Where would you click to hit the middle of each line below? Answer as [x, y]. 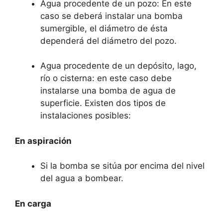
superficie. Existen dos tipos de [103, 103]
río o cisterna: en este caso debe [106, 78]
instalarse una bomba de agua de [108, 91]
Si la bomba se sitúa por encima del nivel [122, 166]
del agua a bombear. [82, 178]
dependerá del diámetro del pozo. [109, 41]
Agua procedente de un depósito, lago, [118, 66]
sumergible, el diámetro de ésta [104, 28]
